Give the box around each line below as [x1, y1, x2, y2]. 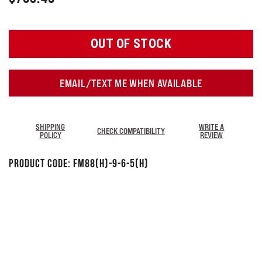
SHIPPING [36, 122, 65, 132]
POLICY [39, 130, 61, 140]
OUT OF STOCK [90, 36, 172, 51]
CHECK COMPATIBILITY [97, 126, 165, 136]
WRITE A [199, 122, 225, 132]
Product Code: [9, 157, 73, 171]
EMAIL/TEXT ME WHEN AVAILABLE [59, 77, 203, 89]
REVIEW [200, 130, 223, 140]
